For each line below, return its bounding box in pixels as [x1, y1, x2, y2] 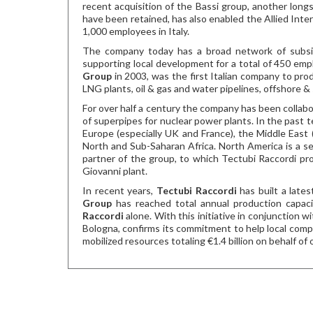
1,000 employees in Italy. [82, 25, 189, 37]
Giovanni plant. [82, 165, 147, 177]
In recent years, [82, 184, 156, 196]
